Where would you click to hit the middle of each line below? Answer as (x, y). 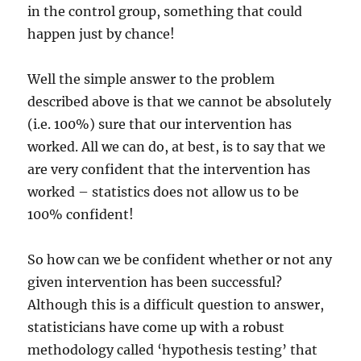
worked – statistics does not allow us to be (164, 192)
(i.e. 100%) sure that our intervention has (160, 124)
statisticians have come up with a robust (156, 327)
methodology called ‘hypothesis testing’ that (173, 350)
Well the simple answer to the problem (151, 79)
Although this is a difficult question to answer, (176, 305)
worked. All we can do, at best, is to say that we (177, 147)
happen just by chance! (102, 34)
